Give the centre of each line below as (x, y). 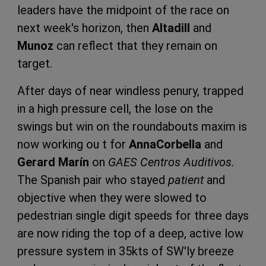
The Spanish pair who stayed (93, 180)
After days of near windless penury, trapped (130, 91)
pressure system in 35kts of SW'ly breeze (126, 251)
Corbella (179, 144)
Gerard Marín (53, 162)
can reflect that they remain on (135, 45)
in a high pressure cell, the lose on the (115, 108)
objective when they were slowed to (112, 197)
